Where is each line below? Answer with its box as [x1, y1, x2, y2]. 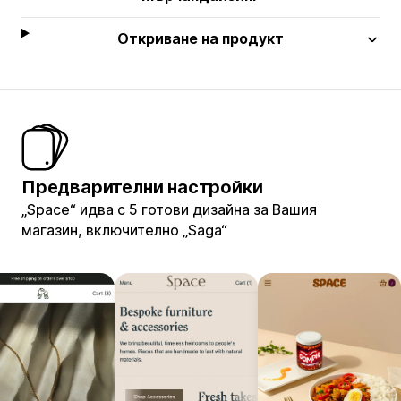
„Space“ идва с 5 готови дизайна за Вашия [21, 200, 317, 218]
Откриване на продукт [117, 29, 285, 47]
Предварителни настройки [21, 175, 263, 198]
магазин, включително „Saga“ [21, 220, 227, 239]
